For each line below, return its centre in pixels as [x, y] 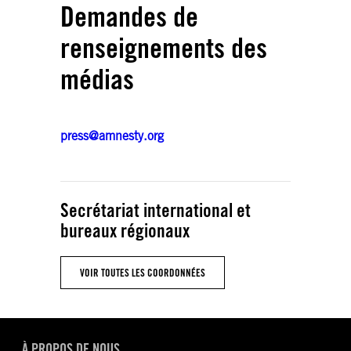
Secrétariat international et [156, 210]
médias [97, 78]
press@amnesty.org [112, 136]
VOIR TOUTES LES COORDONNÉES [143, 272]
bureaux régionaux [125, 230]
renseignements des [164, 47]
